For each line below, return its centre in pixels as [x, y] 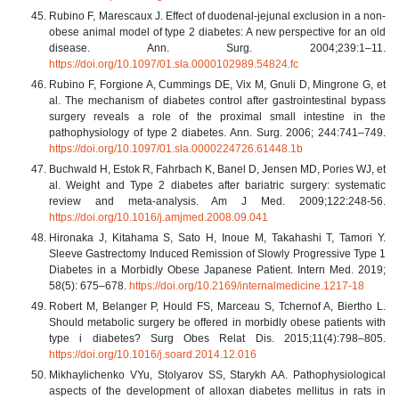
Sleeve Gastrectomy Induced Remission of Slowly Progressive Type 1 [217, 253]
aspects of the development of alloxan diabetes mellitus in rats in [217, 391]
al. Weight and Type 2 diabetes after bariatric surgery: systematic [217, 185]
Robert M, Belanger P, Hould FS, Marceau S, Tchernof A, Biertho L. [217, 306]
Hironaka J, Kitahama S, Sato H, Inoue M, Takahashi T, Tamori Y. [217, 237]
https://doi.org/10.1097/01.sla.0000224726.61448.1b [176, 148]
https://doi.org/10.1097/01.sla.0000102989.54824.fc [174, 64]
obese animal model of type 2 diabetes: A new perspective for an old [217, 32]
